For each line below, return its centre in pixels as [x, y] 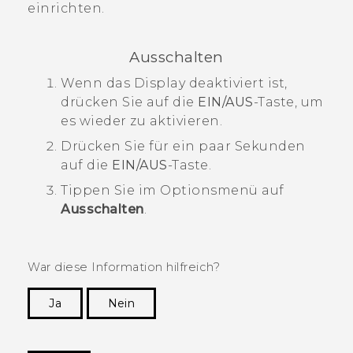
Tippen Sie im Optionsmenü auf [173, 190]
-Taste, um [288, 102]
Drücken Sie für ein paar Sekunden [183, 146]
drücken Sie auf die [129, 102]
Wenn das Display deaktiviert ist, [174, 83]
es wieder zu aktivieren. [141, 121]
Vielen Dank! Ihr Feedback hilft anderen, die [192, 327]
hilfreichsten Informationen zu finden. [212, 343]
